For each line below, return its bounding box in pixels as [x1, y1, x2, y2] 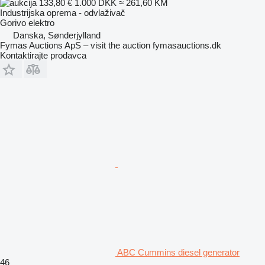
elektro [28, 17, 54, 28]
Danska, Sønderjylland [13, 30, 101, 40]
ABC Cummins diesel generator [117, 247, 240, 257]
